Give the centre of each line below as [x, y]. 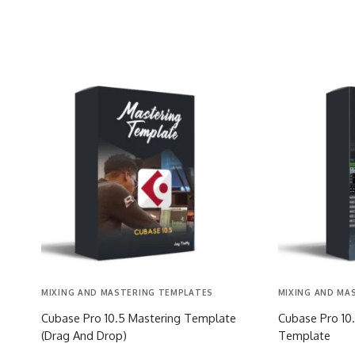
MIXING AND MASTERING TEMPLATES [127, 292]
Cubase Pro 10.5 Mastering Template [139, 317]
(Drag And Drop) [84, 335]
